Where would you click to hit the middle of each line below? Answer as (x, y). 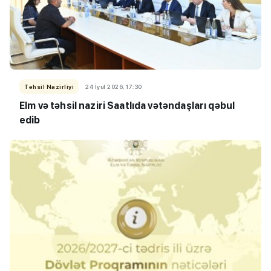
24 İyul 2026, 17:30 (114, 87)
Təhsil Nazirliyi (49, 87)
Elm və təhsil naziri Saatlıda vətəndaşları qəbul (127, 106)
